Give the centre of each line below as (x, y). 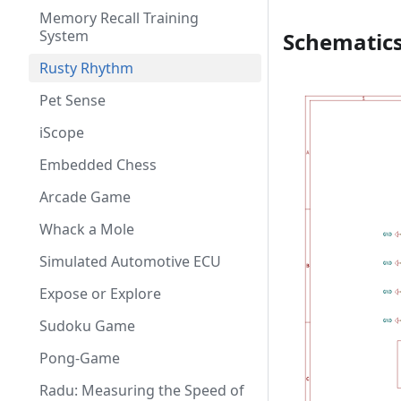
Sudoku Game (87, 326)
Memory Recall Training (119, 18)
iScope (62, 132)
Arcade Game (85, 197)
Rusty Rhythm (86, 68)
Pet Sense (73, 100)
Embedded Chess (98, 165)
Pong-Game (80, 358)
